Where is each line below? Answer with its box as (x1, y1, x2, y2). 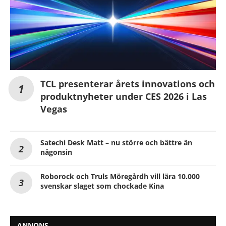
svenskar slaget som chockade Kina (40, 181, 164, 191)
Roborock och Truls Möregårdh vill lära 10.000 (40, 171, 200, 181)
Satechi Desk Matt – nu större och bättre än (40, 137, 192, 147)
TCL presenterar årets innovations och (40, 77, 215, 90)
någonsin (40, 147, 72, 157)
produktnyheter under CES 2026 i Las (40, 90, 207, 102)
